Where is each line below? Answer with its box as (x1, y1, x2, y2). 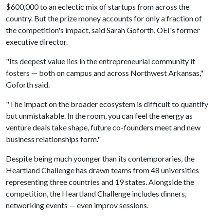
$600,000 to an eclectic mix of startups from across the (6, 2, 189, 11)
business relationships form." (6, 134, 102, 144)
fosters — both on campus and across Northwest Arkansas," (6, 68, 203, 77)
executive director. (6, 37, 72, 46)
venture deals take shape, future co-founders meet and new (6, 123, 200, 132)
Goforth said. (6, 80, 53, 89)
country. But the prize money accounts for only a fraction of (6, 14, 202, 23)
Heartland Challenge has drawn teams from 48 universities (6, 165, 199, 175)
